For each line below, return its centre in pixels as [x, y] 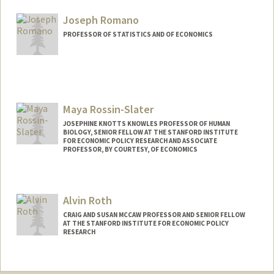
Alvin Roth [87, 200]
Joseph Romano [101, 20]
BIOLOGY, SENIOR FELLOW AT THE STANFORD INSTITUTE [150, 132]
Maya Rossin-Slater [108, 109]
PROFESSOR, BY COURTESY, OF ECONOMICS [130, 150]
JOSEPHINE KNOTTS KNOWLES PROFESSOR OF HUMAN [146, 124]
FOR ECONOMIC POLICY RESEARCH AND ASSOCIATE [140, 141]
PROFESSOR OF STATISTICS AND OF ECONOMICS [138, 35]
